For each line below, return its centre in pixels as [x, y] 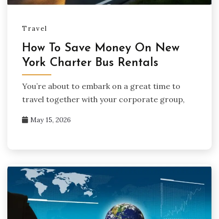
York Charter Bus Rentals [90, 63]
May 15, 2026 [51, 120]
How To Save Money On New [101, 48]
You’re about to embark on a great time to [101, 86]
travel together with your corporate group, [103, 99]
